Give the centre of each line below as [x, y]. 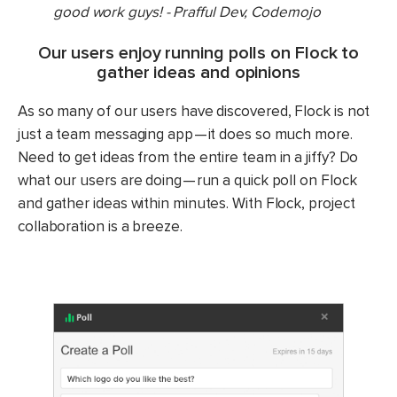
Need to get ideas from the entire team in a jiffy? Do [188, 158]
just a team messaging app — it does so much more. [185, 135]
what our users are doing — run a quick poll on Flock [187, 181]
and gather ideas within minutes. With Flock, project [187, 204]
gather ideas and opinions [198, 73]
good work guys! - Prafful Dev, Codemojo [187, 12]
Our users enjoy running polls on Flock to [198, 54]
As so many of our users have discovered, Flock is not [194, 112]
